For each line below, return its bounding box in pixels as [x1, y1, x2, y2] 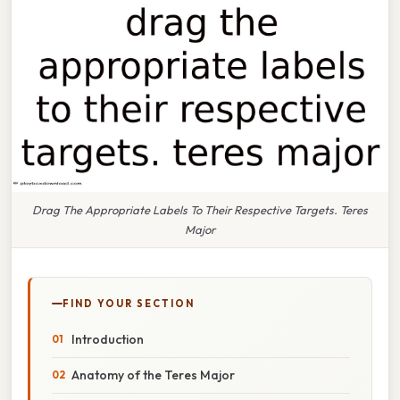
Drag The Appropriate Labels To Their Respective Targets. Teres [32, 202, 368, 217]
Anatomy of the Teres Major [71, 366, 235, 383]
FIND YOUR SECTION [62, 296, 195, 310]
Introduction [71, 330, 144, 347]
